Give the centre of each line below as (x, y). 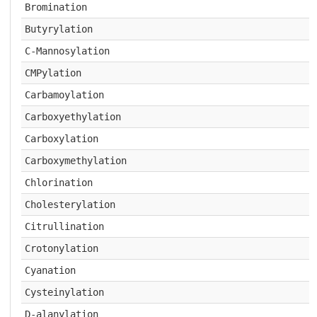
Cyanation (50, 270)
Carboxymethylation (75, 161)
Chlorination (58, 183)
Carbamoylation (64, 95)
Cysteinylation (64, 292)
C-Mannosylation (67, 51)
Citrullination (64, 226)
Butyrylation (58, 29)
